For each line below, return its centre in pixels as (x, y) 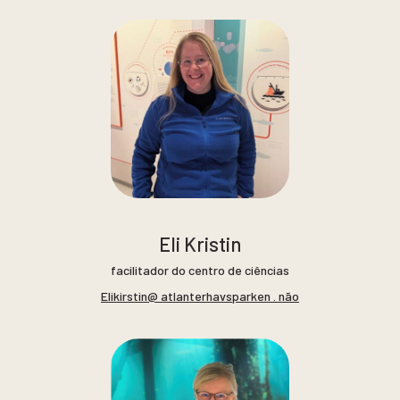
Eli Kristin (200, 243)
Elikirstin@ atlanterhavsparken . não (200, 296)
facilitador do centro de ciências (200, 270)
